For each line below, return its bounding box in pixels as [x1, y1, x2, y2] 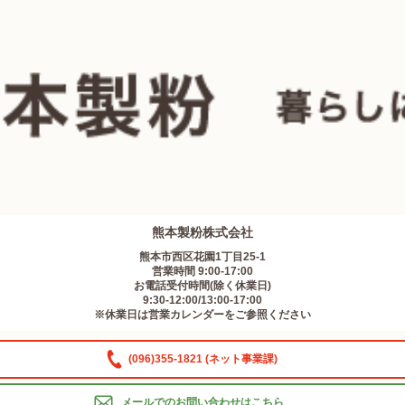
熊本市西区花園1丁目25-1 [139, 250, 266, 263]
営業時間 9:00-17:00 [152, 264, 253, 278]
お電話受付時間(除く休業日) [134, 278, 271, 292]
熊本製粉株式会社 [152, 224, 253, 240]
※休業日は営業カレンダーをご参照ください [94, 307, 311, 321]
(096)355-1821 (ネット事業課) [127, 352, 278, 365]
